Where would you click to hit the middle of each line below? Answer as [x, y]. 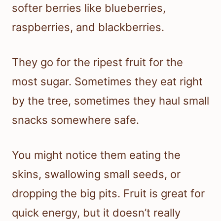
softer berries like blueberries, [89, 8]
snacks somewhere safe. [75, 120]
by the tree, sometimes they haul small [110, 100]
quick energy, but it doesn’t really [96, 212]
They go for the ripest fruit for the [97, 62]
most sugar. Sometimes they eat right [107, 81]
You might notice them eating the [96, 155]
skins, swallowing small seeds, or [96, 174]
